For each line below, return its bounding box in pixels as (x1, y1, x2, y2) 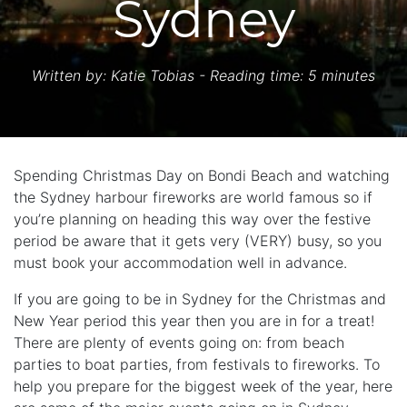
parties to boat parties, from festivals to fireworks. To (14, 355, 380, 374)
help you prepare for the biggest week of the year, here (14, 377, 392, 396)
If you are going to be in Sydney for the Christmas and (14, 290, 386, 309)
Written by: (32, 66, 111, 85)
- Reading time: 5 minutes (194, 66, 375, 85)
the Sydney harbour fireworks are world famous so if (14, 188, 372, 207)
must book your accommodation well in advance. (14, 253, 347, 273)
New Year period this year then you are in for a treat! (14, 312, 374, 331)
